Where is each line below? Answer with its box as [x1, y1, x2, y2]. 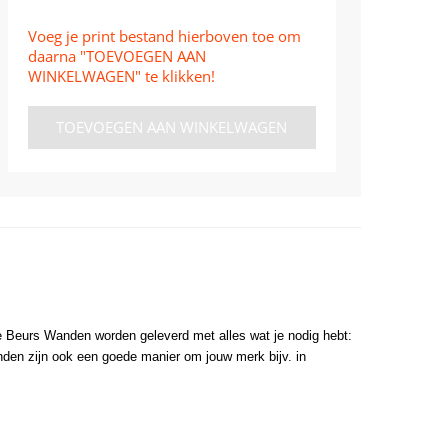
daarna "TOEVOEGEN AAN [27, 45, 206, 66]
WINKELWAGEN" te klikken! [27, 65, 215, 86]
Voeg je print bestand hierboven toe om [27, 25, 301, 46]
